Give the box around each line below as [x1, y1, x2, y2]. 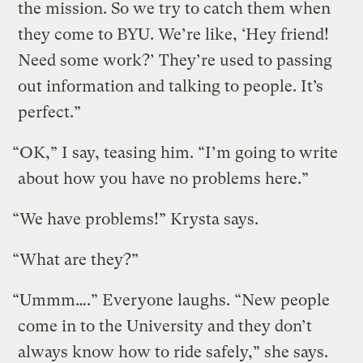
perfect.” [18, 102, 82, 122]
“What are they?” [12, 250, 139, 269]
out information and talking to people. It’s [18, 76, 324, 96]
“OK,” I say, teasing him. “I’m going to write [12, 143, 339, 162]
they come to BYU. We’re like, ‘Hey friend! [18, 24, 330, 44]
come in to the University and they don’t [18, 316, 313, 335]
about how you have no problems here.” [18, 169, 310, 188]
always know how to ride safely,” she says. [18, 342, 329, 361]
